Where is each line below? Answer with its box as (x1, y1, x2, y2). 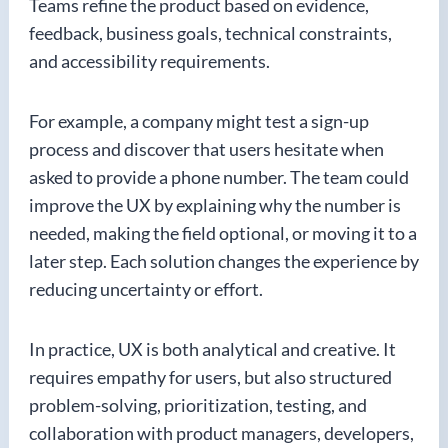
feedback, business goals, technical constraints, (29, 22, 392, 44)
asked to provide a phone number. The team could (29, 166, 409, 188)
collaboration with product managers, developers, (29, 422, 414, 444)
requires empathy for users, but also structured (29, 366, 392, 388)
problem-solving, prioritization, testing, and (29, 394, 367, 416)
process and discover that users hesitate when (29, 138, 384, 160)
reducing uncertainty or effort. (29, 278, 263, 300)
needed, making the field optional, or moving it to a (29, 222, 417, 244)
